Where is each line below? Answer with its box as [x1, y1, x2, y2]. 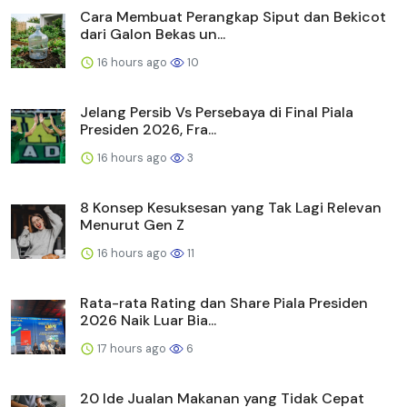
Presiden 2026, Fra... [80, 119, 216, 139]
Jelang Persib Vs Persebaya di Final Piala [80, 102, 353, 122]
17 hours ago [94, 340, 169, 356]
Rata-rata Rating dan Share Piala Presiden [80, 293, 368, 313]
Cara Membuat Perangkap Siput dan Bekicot [80, 6, 386, 26]
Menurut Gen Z [80, 214, 184, 234]
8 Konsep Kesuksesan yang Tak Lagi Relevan [80, 197, 382, 217]
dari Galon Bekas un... [80, 24, 225, 44]
